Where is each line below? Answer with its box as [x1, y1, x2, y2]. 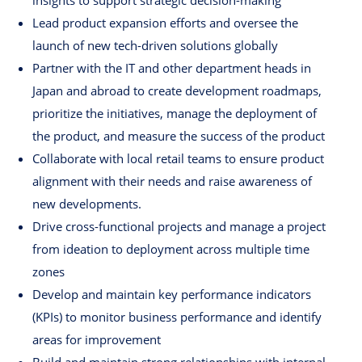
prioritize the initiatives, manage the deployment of [32, 105, 317, 122]
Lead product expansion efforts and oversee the [32, 15, 298, 32]
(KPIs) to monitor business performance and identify [32, 309, 322, 326]
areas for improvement [32, 331, 161, 348]
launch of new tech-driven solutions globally [32, 37, 278, 54]
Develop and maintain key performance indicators [32, 286, 311, 303]
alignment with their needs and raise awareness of [32, 173, 312, 190]
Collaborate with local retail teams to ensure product [32, 150, 324, 167]
